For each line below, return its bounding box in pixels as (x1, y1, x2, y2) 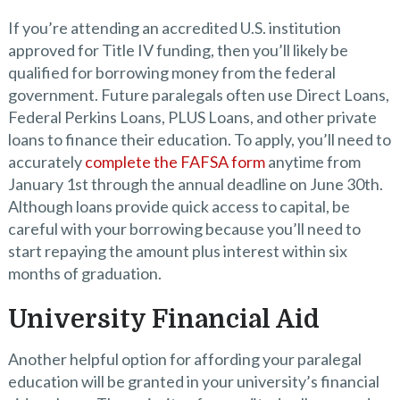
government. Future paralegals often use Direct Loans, (7, 85, 389, 104)
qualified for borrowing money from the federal (7, 62, 336, 82)
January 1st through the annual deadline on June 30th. (7, 174, 383, 194)
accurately (7, 152, 85, 171)
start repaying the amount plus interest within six (7, 241, 347, 261)
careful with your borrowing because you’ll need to (7, 219, 361, 238)
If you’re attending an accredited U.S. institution (7, 18, 341, 37)
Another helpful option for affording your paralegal (7, 349, 362, 369)
